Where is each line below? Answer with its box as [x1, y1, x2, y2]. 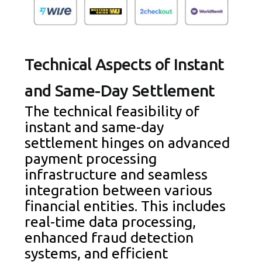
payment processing [25, 150, 157, 167]
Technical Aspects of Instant [25, 54, 225, 73]
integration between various [25, 181, 213, 198]
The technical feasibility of [25, 102, 200, 119]
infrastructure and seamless [25, 166, 208, 182]
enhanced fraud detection [25, 229, 194, 246]
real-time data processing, [25, 213, 196, 230]
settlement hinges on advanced [25, 134, 230, 151]
